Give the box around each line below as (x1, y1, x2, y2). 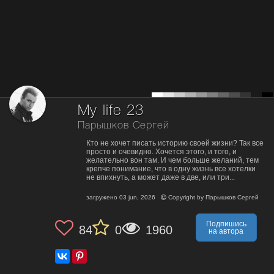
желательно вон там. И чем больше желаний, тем (86, 156, 259, 165)
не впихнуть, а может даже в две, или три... (86, 173, 235, 182)
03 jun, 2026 (119, 194, 155, 201)
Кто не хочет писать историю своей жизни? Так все (86, 139, 264, 148)
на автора (209, 227, 244, 236)
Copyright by (166, 194, 206, 201)
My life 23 (78, 105, 144, 118)
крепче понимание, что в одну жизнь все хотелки (86, 165, 256, 174)
